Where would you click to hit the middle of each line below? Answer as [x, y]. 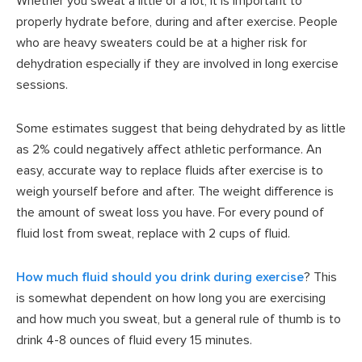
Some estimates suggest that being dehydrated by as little [181, 128]
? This [320, 277]
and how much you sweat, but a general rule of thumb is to [179, 319]
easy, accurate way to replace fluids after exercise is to [170, 170]
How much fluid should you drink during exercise [160, 277]
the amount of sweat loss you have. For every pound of [170, 212]
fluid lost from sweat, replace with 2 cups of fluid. [153, 233]
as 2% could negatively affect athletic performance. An [169, 149]
